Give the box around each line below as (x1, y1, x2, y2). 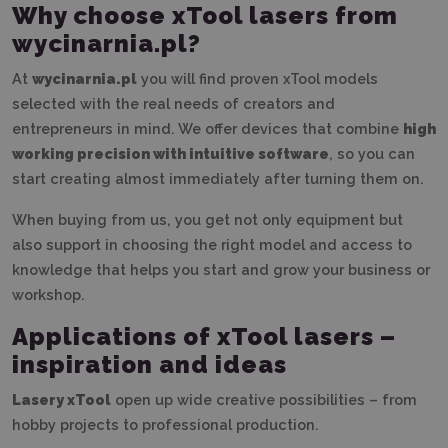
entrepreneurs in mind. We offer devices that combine (12, 119, 403, 137)
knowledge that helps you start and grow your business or (12, 260, 430, 278)
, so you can (329, 144, 415, 162)
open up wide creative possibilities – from (111, 390, 417, 408)
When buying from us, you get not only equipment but (12, 210, 403, 228)
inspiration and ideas (12, 349, 287, 379)
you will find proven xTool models (137, 69, 378, 87)
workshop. (12, 285, 85, 303)
